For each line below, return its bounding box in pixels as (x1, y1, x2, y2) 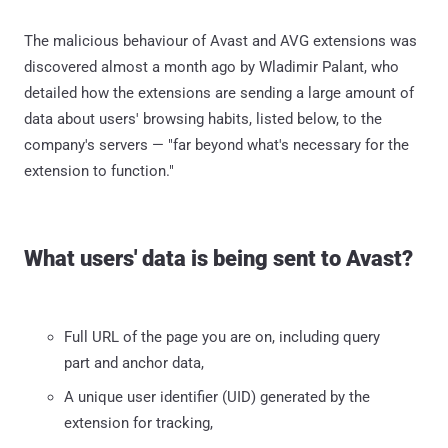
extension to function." (24, 161, 174, 180)
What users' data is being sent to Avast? (24, 245, 413, 271)
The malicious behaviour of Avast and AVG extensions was (24, 31, 417, 50)
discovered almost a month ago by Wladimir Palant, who (24, 57, 399, 76)
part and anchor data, (64, 353, 204, 372)
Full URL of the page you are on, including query (64, 327, 380, 346)
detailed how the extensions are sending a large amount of (24, 83, 414, 102)
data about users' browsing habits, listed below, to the (24, 109, 382, 128)
